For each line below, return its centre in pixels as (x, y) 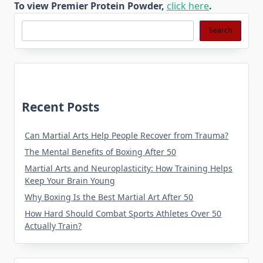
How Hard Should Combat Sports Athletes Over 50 (123, 214)
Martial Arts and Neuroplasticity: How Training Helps (129, 168)
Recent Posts (60, 107)
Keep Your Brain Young (70, 181)
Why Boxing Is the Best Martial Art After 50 (109, 197)
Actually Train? (53, 226)
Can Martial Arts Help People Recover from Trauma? (127, 136)
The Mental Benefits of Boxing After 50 (101, 152)
